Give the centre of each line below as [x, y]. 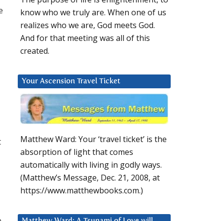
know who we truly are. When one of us [93, 13]
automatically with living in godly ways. [91, 165]
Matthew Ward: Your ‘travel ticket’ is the [93, 139]
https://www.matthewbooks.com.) [82, 191]
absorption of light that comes [77, 152]
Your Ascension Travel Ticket [71, 81]
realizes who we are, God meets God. [88, 25]
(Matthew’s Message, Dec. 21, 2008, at [90, 178]
